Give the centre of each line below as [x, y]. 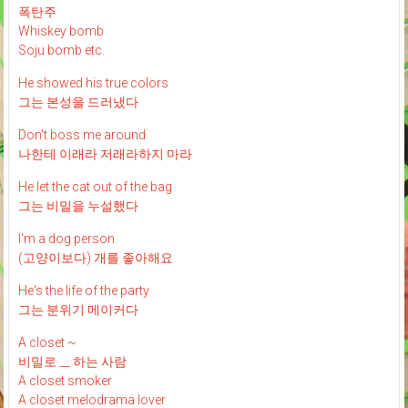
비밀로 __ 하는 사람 [72, 362]
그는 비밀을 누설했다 [78, 206]
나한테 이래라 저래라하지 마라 [105, 154]
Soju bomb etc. [61, 51]
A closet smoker [65, 381]
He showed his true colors [93, 83]
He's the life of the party [83, 291]
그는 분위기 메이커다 [78, 310]
